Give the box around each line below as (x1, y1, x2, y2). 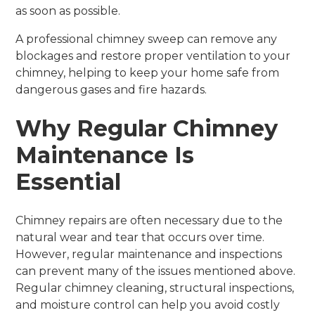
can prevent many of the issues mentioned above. (15, 264, 296, 278)
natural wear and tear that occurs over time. (15, 230, 265, 244)
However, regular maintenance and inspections (15, 247, 283, 261)
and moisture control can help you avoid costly (15, 297, 281, 311)
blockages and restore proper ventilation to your (15, 49, 291, 63)
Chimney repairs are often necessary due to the (15, 213, 283, 227)
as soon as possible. (15, 4, 121, 18)
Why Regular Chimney (15, 114, 278, 142)
